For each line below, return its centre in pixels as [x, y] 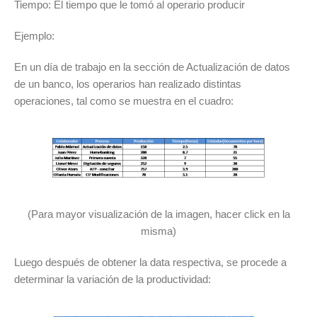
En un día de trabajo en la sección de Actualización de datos [152, 67]
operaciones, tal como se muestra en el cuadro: [124, 101]
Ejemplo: [34, 36]
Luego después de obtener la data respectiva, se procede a [150, 262]
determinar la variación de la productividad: [113, 279]
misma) [158, 231]
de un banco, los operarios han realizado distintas [128, 84]
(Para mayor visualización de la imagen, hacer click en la [158, 214]
